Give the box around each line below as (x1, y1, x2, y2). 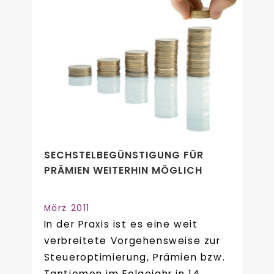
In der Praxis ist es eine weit (43, 218, 198, 231)
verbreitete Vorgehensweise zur (43, 234, 221, 248)
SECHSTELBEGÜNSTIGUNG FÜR (43, 148, 204, 162)
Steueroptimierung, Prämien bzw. (43, 251, 226, 264)
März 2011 (43, 202, 90, 215)
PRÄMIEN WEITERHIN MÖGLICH (43, 163, 202, 177)
